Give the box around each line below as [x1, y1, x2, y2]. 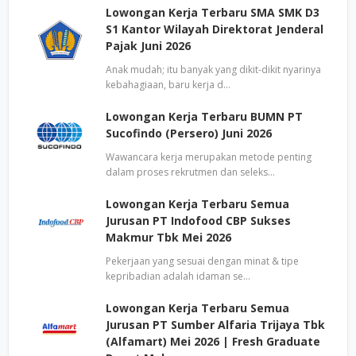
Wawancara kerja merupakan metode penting [106, 150, 311, 164]
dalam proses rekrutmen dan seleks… [106, 165, 275, 179]
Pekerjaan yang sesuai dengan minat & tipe [106, 254, 299, 268]
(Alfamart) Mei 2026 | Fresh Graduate [106, 334, 320, 349]
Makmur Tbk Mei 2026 [106, 230, 231, 245]
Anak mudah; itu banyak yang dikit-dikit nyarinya [106, 63, 321, 76]
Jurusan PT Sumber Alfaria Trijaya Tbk [106, 317, 325, 332]
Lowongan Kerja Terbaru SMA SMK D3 [106, 5, 319, 20]
